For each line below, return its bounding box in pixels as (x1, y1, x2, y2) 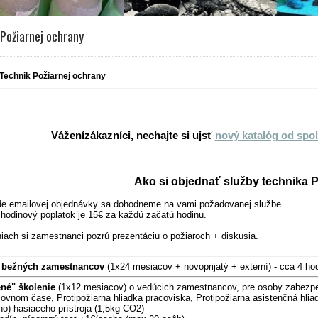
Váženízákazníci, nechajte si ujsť (50, 128, 215, 141)
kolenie (23, 281, 55, 292)
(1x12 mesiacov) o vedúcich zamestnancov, (55, 281, 242, 292)
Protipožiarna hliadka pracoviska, (57, 292, 196, 303)
